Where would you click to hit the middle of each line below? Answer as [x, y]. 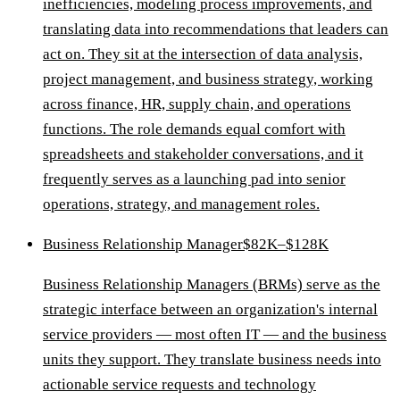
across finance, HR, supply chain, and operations [197, 104]
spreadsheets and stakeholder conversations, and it [203, 154]
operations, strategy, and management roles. [181, 204]
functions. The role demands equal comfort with [194, 129]
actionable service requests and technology [179, 385]
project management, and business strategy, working [208, 79]
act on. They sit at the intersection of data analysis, [203, 54]
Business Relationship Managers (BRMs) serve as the [212, 285]
